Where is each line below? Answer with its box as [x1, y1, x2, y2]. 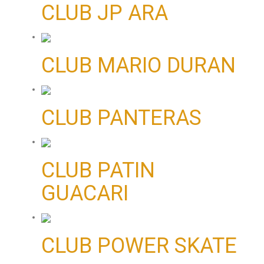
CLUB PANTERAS [41, 105, 202, 131]
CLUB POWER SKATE [41, 233, 237, 259]
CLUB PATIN [41, 158, 155, 183]
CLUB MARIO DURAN [41, 53, 236, 78]
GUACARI [41, 181, 128, 206]
